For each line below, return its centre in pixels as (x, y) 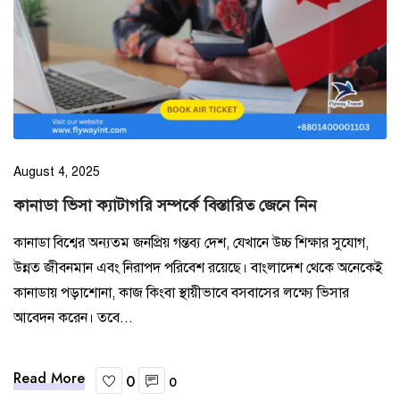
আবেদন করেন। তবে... (73, 317)
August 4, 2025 (57, 171)
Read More (49, 378)
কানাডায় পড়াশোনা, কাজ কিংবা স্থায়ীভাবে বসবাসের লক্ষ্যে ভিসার (181, 292)
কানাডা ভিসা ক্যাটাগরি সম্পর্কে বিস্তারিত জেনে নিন (165, 205)
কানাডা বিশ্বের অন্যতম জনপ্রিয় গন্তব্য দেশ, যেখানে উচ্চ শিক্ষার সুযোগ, (191, 242)
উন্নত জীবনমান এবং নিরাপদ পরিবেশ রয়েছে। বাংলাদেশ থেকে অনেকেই (198, 267)
